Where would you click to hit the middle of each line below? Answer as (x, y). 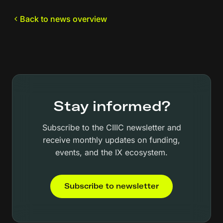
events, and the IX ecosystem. (111, 153)
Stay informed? (111, 106)
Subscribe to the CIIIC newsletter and (111, 128)
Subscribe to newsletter (111, 186)
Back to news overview (63, 19)
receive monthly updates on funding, (111, 140)
